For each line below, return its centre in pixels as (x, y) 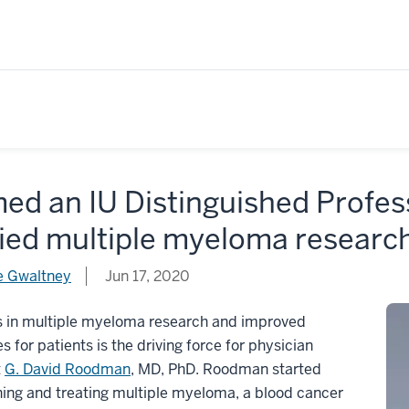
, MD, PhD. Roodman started (226, 369)
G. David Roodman (68, 369)
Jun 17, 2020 (146, 276)
